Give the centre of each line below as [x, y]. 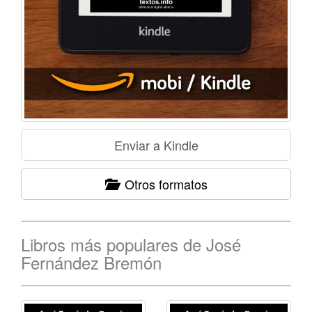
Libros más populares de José [131, 244]
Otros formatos [162, 184]
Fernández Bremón [91, 263]
